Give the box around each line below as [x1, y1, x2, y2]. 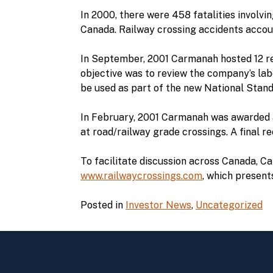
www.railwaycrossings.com [80, 170, 202, 182]
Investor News [126, 199, 191, 211]
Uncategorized [196, 199, 263, 211]
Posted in [80, 199, 126, 211]
